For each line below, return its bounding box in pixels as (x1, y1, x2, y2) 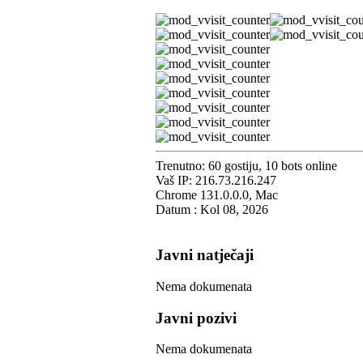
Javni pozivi (156, 309, 237, 327)
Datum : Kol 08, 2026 (156, 202, 268, 216)
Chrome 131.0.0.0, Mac (156, 187, 278, 202)
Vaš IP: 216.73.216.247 (156, 173, 276, 187)
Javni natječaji (156, 246, 254, 264)
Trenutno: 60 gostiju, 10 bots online (156, 158, 337, 173)
